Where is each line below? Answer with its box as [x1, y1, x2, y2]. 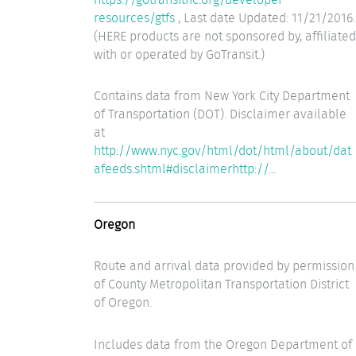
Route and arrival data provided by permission [94, 257, 354, 276]
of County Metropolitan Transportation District [94, 275, 349, 294]
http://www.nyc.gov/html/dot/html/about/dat [94, 141, 351, 161]
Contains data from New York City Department [94, 87, 350, 106]
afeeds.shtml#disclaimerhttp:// [94, 160, 269, 179]
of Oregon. [94, 293, 152, 312]
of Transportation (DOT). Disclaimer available [94, 105, 346, 124]
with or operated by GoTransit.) [94, 44, 265, 64]
